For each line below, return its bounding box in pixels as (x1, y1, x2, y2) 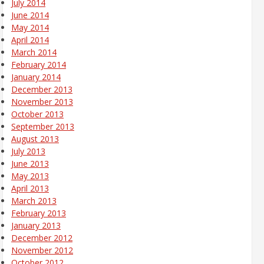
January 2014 (11, 71, 61, 82)
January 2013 (11, 219, 61, 231)
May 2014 (11, 21, 49, 33)
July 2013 (11, 145, 45, 157)
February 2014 (11, 58, 66, 70)
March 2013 (11, 194, 57, 206)
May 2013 (11, 170, 49, 181)
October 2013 (11, 108, 64, 120)
